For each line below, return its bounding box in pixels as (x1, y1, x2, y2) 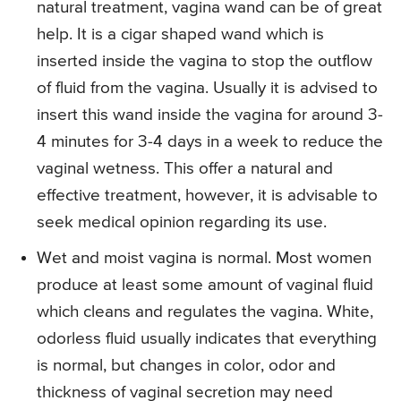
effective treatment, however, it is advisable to (37, 187, 378, 205)
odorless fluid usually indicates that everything (37, 330, 377, 348)
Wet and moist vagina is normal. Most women (37, 250, 371, 268)
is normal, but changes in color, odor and (37, 357, 336, 375)
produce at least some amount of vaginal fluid (37, 277, 373, 294)
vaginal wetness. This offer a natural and (37, 160, 333, 178)
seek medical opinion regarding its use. (37, 214, 327, 232)
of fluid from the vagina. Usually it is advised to (37, 80, 378, 98)
